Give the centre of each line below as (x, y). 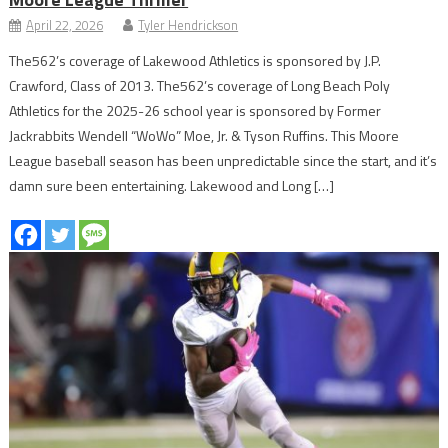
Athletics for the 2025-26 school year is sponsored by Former (195, 111)
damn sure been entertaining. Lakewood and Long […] (172, 186)
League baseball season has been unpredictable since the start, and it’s (223, 161)
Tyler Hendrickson (188, 25)
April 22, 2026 (65, 25)
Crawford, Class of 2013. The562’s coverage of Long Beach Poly (200, 86)
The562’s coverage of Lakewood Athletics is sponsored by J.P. (195, 61)
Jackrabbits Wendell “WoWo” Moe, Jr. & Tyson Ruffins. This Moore (204, 136)
